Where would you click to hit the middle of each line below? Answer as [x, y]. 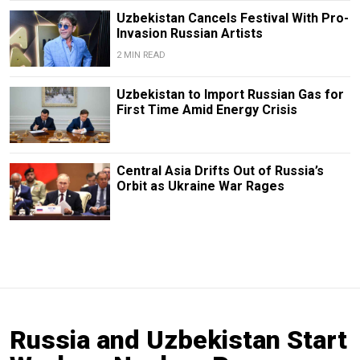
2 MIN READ [141, 55]
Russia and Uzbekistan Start [178, 340]
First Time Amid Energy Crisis [207, 110]
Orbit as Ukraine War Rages [200, 186]
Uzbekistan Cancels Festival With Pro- [232, 18]
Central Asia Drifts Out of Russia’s [220, 171]
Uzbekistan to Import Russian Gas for [230, 95]
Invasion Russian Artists [189, 34]
